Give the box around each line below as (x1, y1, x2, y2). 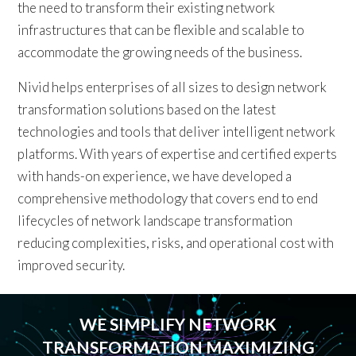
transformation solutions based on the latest (17, 101, 277, 118)
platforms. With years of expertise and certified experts (17, 145, 338, 163)
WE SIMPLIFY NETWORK (79, 313, 277, 334)
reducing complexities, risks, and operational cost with (17, 234, 335, 252)
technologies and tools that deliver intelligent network (17, 123, 336, 141)
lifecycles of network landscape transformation (17, 212, 293, 230)
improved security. (17, 257, 126, 274)
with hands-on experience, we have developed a (17, 168, 292, 185)
